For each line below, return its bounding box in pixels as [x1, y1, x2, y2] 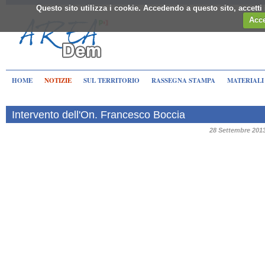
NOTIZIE [44, 76, 72, 85]
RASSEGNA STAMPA [151, 76, 215, 85]
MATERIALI [227, 76, 264, 85]
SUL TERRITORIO [83, 76, 140, 85]
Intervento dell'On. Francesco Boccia [12, 108, 185, 121]
